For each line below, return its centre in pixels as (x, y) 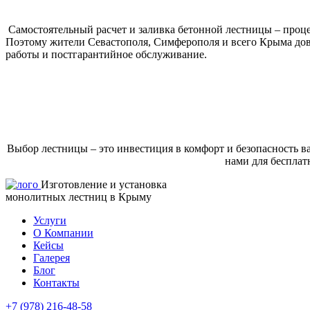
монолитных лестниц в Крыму (79, 197)
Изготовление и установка (104, 184)
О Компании (63, 232)
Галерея (52, 257)
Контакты (56, 282)
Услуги (50, 220)
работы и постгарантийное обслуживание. (106, 54)
